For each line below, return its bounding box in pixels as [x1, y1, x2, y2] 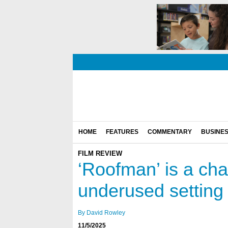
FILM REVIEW [78, 150, 122, 157]
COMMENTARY [148, 128, 192, 135]
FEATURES [106, 128, 138, 135]
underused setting [78, 180, 223, 201]
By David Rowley [78, 209, 125, 216]
